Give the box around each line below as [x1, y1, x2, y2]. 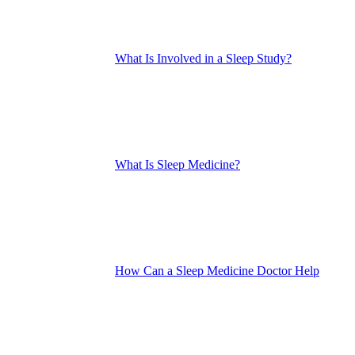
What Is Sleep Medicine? [115, 157, 240, 171]
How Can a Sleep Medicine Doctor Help [115, 263, 319, 277]
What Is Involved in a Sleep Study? [115, 51, 292, 65]
